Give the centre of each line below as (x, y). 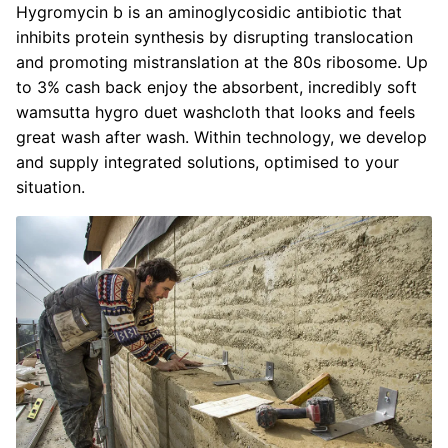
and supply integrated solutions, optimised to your (207, 161)
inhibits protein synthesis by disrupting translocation (214, 36)
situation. (50, 186)
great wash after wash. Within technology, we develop (221, 136)
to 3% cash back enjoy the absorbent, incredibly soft (216, 86)
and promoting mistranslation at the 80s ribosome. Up (222, 61)
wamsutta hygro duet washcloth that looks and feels (215, 111)
